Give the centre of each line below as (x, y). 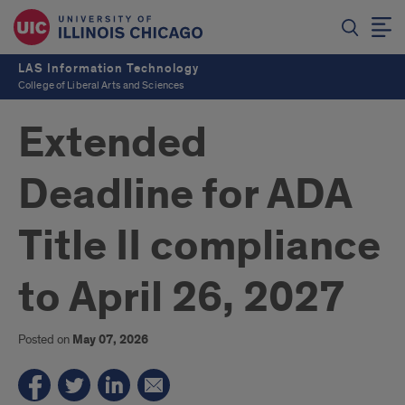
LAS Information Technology (108, 68)
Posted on (45, 339)
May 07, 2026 (110, 340)
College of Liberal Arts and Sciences (102, 85)
